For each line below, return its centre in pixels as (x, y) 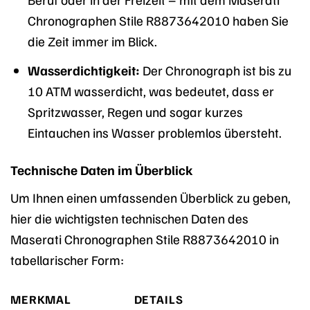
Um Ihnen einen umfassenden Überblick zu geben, (151, 198)
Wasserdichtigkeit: (83, 70)
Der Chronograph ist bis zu (215, 70)
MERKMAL (41, 299)
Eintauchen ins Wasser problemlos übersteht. (154, 132)
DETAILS (158, 299)
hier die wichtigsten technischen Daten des (129, 218)
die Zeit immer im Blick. (92, 41)
